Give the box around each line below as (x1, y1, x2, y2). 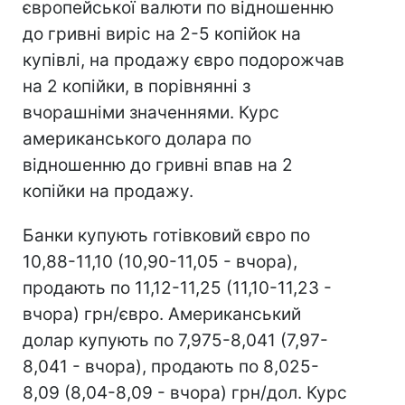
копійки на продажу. (23, 181, 193, 202)
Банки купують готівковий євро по (23, 225, 310, 246)
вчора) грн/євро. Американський (23, 304, 301, 325)
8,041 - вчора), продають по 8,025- (23, 356, 319, 377)
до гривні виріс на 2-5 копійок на (23, 24, 301, 44)
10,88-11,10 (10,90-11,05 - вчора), (23, 251, 297, 272)
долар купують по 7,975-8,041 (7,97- (23, 330, 328, 351)
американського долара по (23, 128, 251, 149)
